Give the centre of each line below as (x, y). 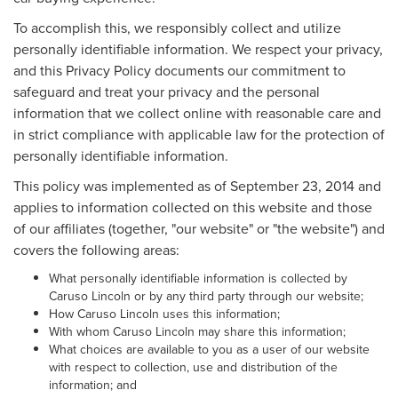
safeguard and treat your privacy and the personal (167, 91)
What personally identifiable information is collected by (198, 278)
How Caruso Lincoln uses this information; (164, 313)
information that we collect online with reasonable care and (197, 112)
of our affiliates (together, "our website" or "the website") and (199, 228)
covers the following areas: (96, 249)
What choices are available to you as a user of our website (209, 349)
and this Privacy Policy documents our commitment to (179, 70)
